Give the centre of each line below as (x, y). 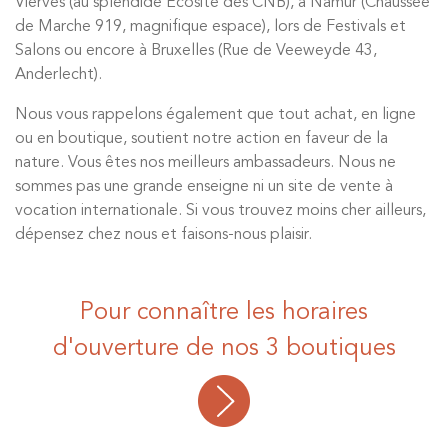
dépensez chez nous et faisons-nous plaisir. (163, 235)
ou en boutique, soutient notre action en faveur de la (201, 139)
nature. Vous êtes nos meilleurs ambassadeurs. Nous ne (205, 163)
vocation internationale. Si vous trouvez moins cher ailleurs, (220, 211)
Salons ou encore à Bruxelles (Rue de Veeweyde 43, (196, 51)
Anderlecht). (58, 75)
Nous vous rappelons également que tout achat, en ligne (215, 115)
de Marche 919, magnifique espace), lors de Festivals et (210, 27)
